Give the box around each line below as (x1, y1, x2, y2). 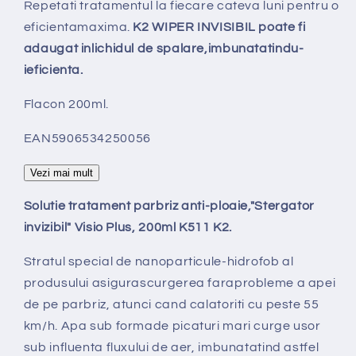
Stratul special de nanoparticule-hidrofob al (23, 255, 294, 269)
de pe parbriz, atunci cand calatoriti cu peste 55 (23, 298, 319, 311)
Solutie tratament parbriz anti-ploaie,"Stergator (23, 199, 315, 213)
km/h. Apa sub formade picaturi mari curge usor (23, 319, 321, 333)
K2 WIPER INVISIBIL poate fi (133, 21, 306, 34)
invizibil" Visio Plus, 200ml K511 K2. (23, 221, 233, 234)
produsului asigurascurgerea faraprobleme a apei (23, 277, 336, 290)
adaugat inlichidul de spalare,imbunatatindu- (23, 42, 304, 56)
